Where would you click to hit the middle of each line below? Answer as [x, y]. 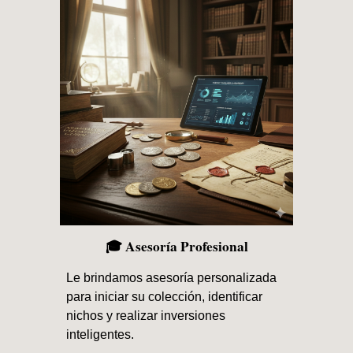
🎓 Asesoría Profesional [176, 246]
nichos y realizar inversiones [146, 315]
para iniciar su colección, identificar [165, 296]
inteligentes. [100, 334]
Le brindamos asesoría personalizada [172, 277]
